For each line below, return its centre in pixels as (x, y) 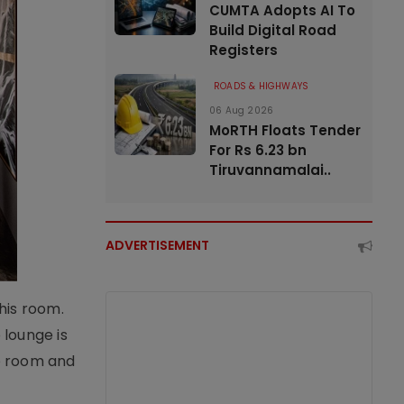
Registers (243, 50)
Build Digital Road (273, 30)
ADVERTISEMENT (157, 245)
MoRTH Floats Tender (285, 130)
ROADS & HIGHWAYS (262, 86)
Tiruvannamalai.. (270, 170)
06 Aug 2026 (242, 110)
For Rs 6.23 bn (258, 150)
